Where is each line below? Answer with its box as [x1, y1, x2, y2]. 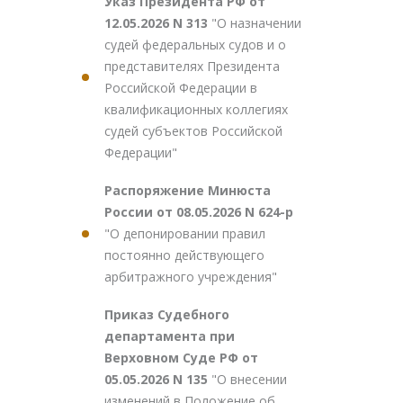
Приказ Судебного [104, 306, 229, 323]
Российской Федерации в [104, 79, 257, 96]
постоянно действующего [104, 246, 264, 264]
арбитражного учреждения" [104, 268, 277, 285]
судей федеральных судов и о [104, 36, 286, 53]
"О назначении [211, 14, 301, 31]
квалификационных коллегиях [104, 101, 288, 118]
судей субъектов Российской [104, 122, 282, 139]
